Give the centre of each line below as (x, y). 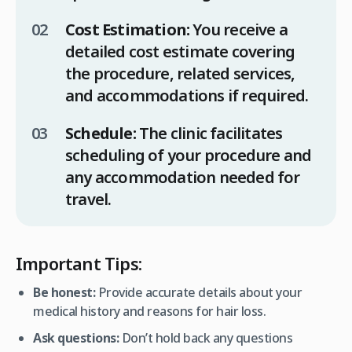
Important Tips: (79, 264)
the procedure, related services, (180, 74)
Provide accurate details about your (199, 293)
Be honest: (64, 293)
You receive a (239, 30)
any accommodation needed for (183, 178)
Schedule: (101, 134)
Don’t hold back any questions (206, 338)
